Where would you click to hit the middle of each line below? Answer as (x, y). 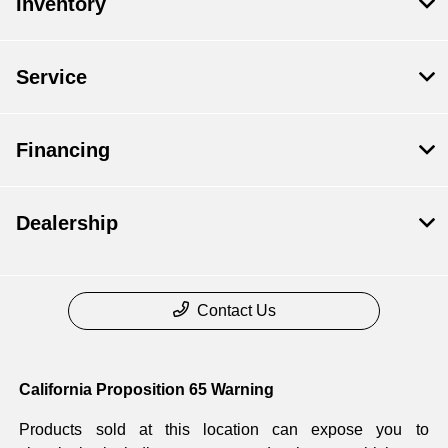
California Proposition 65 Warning (147, 389)
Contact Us (236, 310)
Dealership (67, 222)
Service (51, 76)
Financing (63, 149)
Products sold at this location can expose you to (224, 429)
